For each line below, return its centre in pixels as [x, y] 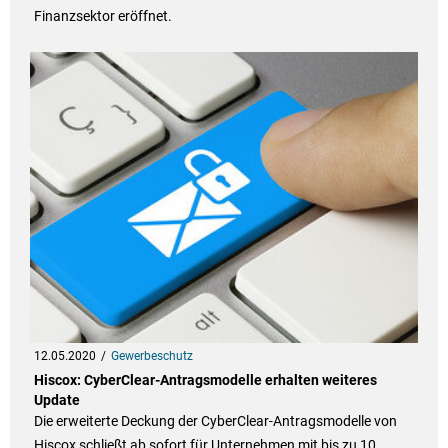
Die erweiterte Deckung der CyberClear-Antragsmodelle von [215, 421]
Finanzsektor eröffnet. [102, 16]
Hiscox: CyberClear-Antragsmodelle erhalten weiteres [205, 380]
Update [56, 400]
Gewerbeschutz [151, 356]
